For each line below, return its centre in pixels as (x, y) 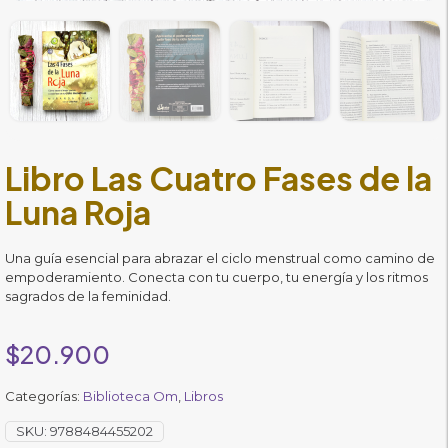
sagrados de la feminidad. (88, 295)
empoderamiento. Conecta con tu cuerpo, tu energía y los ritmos (216, 276)
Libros (203, 395)
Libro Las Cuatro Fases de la (218, 177)
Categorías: (44, 395)
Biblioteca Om (130, 395)
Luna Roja (78, 211)
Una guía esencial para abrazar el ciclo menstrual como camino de (220, 257)
